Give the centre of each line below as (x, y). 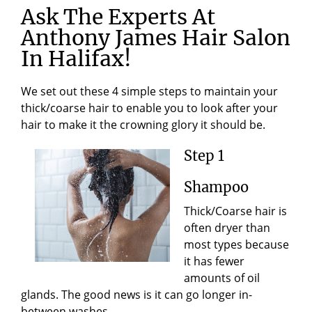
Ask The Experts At (118, 16)
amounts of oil (222, 278)
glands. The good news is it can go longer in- (136, 294)
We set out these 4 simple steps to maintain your (149, 91)
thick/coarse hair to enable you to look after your (149, 108)
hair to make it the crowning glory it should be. (143, 124)
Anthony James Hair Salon (156, 37)
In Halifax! (76, 58)
